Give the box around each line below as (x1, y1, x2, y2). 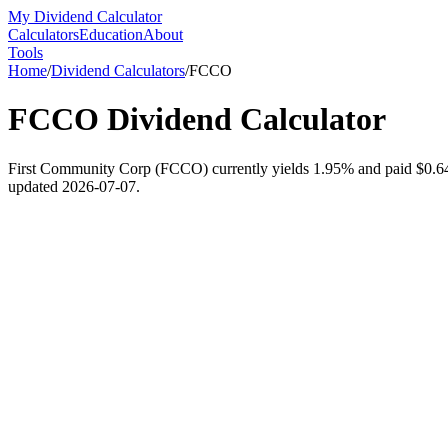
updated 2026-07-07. (8, 177, 140, 195)
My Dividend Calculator (8, 8, 162, 25)
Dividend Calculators (51, 62, 185, 79)
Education (79, 26, 143, 43)
